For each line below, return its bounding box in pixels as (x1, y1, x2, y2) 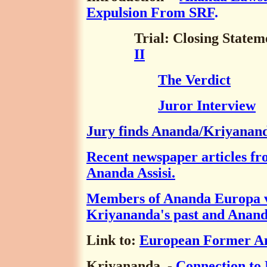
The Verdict (158, 72, 231, 88)
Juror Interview (158, 98, 256, 113)
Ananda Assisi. (86, 165, 175, 181)
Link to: (86, 232, 139, 248)
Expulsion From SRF (86, 5, 215, 20)
